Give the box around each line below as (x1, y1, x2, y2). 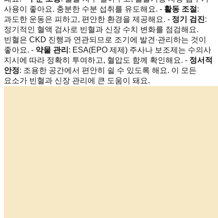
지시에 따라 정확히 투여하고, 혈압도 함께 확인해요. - (4, 55, 189, 64)
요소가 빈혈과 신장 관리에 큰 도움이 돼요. (4, 76, 150, 85)
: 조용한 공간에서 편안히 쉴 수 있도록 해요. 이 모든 (19, 66, 197, 74)
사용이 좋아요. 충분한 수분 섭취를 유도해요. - (4, 4, 164, 13)
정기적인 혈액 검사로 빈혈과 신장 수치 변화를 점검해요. (4, 25, 199, 34)
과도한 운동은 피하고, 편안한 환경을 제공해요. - (4, 15, 172, 23)
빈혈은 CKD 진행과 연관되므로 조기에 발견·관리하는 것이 (4, 35, 206, 44)
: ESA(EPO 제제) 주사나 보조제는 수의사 (69, 45, 211, 54)
